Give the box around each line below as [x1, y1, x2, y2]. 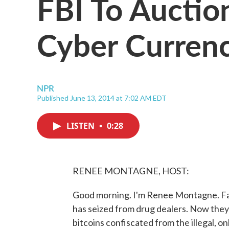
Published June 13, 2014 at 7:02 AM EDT [37, 94, 167, 102]
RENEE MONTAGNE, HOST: [73, 165, 189, 176]
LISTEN [66, 120, 97, 131]
